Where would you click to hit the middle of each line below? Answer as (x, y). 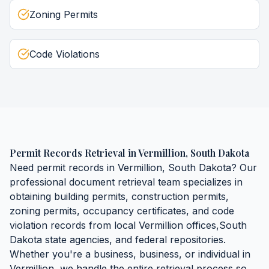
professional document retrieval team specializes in (126, 182)
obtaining (32, 196)
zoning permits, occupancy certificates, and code (122, 211)
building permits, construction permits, (141, 196)
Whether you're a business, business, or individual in (130, 254)
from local (112, 225)
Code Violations (65, 54)
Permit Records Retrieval (68, 153)
